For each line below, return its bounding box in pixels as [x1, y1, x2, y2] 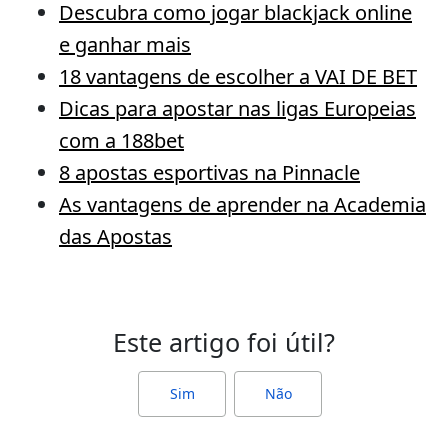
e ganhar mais [59, 31, 191, 58]
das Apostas [59, 223, 172, 250]
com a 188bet [59, 127, 184, 154]
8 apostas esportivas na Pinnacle [59, 159, 360, 186]
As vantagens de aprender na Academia [59, 191, 426, 218]
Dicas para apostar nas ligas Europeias [59, 95, 416, 122]
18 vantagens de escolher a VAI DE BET [59, 63, 417, 90]
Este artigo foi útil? [113, 325, 335, 359]
